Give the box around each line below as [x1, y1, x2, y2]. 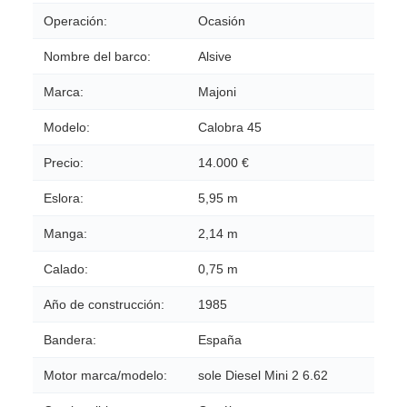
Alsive [198, 48, 232, 64]
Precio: [44, 154, 84, 170]
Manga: [44, 225, 87, 241]
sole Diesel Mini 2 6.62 [198, 367, 328, 382]
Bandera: [44, 332, 96, 347]
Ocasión [198, 13, 245, 28]
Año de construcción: [44, 296, 164, 312]
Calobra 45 [198, 119, 262, 134]
